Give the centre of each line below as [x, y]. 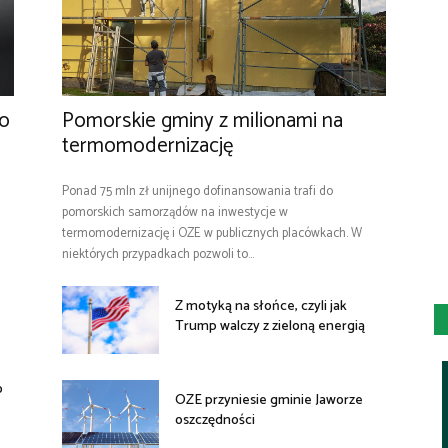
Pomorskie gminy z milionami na [202, 121]
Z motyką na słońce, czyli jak [261, 307]
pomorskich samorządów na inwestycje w [175, 213]
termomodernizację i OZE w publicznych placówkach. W [212, 234]
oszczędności [217, 421]
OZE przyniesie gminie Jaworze [269, 401]
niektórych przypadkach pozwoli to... [158, 255]
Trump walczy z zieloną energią [270, 327]
